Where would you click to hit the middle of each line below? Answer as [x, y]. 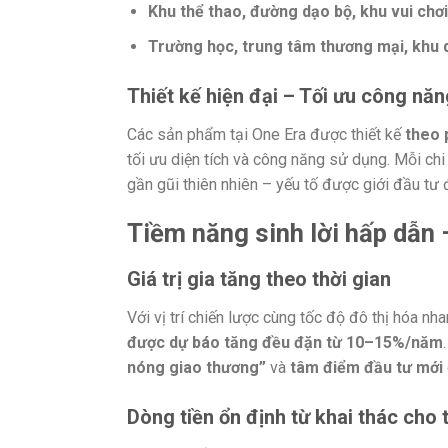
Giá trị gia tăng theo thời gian [259, 279]
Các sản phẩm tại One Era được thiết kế [266, 134]
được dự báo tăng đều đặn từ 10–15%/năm [285, 343]
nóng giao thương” [196, 368]
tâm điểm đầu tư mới [366, 368]
